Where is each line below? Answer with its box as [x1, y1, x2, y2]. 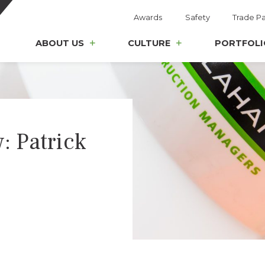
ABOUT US [35, 38, 84, 49]
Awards [134, 12, 163, 22]
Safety [185, 12, 210, 22]
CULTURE [128, 38, 171, 49]
